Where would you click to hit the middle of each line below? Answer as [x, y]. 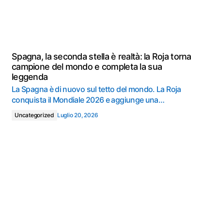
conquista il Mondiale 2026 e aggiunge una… [88, 100]
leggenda [30, 77]
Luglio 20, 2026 [77, 115]
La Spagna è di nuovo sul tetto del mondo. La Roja [96, 89]
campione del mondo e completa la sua [87, 67]
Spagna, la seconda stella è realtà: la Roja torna [101, 56]
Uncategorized [34, 115]
